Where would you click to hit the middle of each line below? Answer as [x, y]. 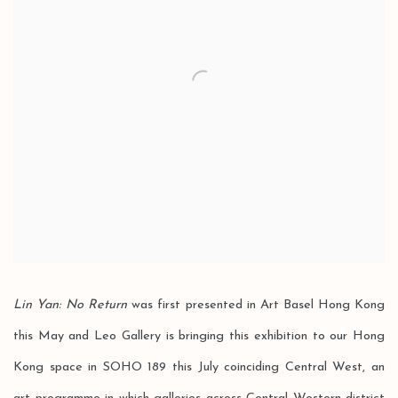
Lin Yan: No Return [71, 305]
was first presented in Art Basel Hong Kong [256, 305]
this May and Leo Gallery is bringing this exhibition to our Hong [199, 336]
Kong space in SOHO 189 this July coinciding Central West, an [199, 367]
